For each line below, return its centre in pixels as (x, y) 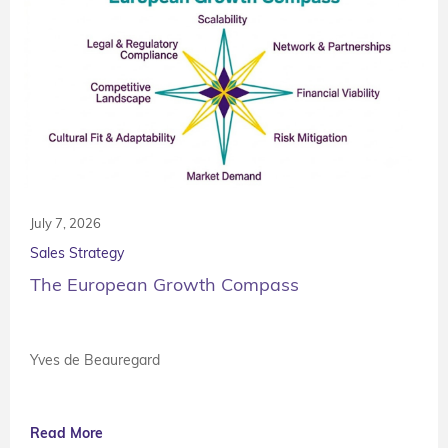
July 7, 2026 (65, 222)
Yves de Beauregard (95, 359)
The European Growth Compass (164, 284)
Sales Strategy (77, 252)
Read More (66, 432)
